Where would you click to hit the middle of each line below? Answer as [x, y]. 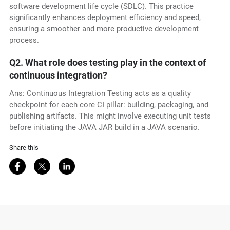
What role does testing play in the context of [115, 63]
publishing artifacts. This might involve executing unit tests [110, 116]
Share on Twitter [65, 163]
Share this [24, 148]
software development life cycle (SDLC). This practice [101, 6]
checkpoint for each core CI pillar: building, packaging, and [109, 105]
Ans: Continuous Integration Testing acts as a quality [100, 94]
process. [24, 40]
